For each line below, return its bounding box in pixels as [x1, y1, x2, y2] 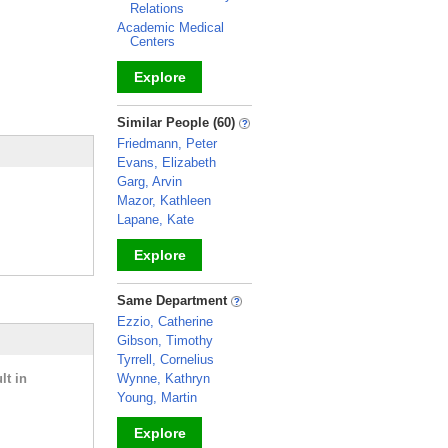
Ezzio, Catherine [117, 314, 213, 329]
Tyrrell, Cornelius [117, 352, 214, 367]
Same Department [117, 293, 231, 308]
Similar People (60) [117, 115, 239, 130]
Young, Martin [117, 390, 197, 405]
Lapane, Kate [117, 212, 194, 227]
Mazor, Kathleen [117, 193, 211, 208]
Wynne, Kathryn [117, 371, 210, 386]
